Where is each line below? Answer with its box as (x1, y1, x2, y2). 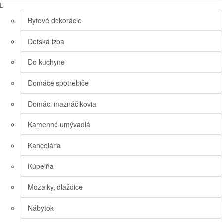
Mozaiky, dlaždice (28, 182, 83, 192)
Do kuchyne (28, 57, 65, 67)
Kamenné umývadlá (28, 119, 90, 130)
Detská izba (28, 36, 64, 47)
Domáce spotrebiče (28, 78, 89, 88)
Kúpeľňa (28, 161, 54, 171)
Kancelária (28, 140, 61, 151)
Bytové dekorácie (28, 15, 82, 26)
